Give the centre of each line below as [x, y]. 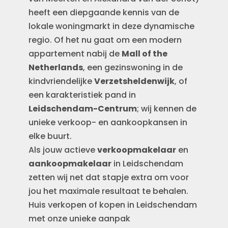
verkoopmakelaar [137, 150]
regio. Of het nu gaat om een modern [105, 40]
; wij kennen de [167, 109]
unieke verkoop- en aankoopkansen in [108, 122]
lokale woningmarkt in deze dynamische [112, 26]
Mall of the [145, 54]
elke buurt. [50, 136]
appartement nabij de [75, 54]
